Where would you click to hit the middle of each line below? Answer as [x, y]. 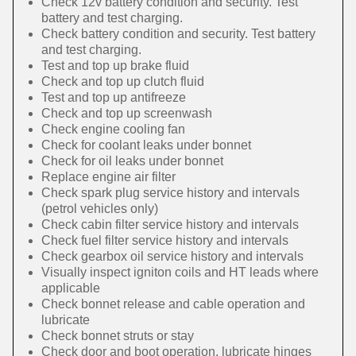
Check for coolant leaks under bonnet [146, 145]
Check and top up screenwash [127, 113]
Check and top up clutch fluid [123, 81]
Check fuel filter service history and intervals [165, 240]
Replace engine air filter [108, 177]
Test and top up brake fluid [115, 66]
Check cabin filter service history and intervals [170, 224]
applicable [71, 288]
